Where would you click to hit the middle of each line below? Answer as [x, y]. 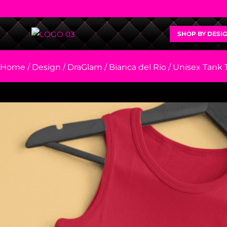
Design [46, 67]
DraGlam [85, 67]
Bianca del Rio [138, 67]
